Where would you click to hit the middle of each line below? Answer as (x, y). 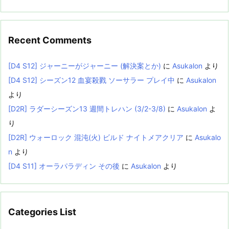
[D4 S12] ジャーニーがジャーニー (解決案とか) (85, 66)
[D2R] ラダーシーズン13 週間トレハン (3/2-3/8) (87, 109)
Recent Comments (50, 40)
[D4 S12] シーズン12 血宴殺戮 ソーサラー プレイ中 (91, 80)
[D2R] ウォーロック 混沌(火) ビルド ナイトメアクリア (96, 138)
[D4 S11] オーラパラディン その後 (64, 166)
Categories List (42, 212)
